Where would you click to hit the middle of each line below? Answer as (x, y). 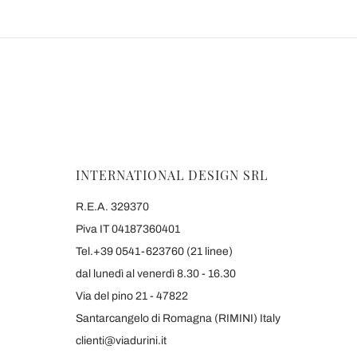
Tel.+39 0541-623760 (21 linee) (154, 251)
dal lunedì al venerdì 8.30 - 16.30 (156, 274)
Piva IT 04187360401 (128, 229)
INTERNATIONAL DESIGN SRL (172, 175)
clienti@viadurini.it (121, 341)
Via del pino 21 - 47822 (132, 296)
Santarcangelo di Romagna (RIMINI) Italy (178, 318)
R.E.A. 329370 (112, 207)
